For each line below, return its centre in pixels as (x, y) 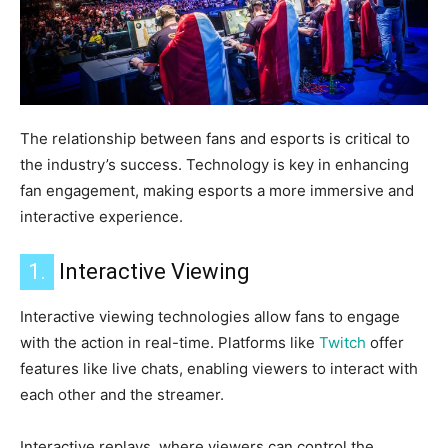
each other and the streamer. (122, 395)
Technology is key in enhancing (297, 165)
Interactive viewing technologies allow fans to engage (210, 317)
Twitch (342, 343)
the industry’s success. (103, 165)
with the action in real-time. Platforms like (169, 343)
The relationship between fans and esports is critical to (215, 139)
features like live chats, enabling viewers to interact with (219, 369)
